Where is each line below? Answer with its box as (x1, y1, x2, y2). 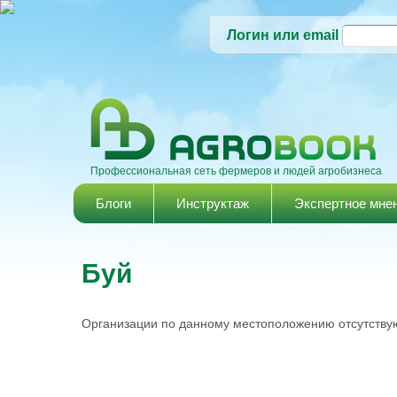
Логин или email (227, 27, 339, 43)
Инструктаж (176, 196, 249, 211)
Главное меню (73, 183, 198, 203)
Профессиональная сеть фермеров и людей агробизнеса (90, 165, 382, 177)
